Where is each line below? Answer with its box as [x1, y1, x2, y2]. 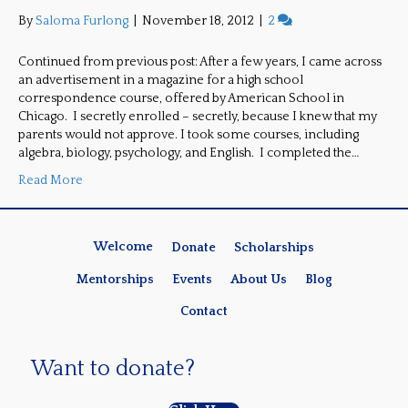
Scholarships [234, 240, 314, 255]
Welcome [94, 240, 153, 255]
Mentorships [76, 271, 154, 287]
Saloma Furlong [36, 14, 128, 29]
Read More [18, 173, 83, 189]
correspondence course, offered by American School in [18, 91, 344, 107]
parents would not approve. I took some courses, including [18, 127, 359, 143]
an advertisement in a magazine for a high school [18, 73, 303, 88]
